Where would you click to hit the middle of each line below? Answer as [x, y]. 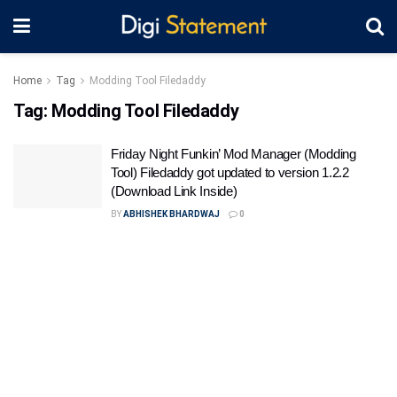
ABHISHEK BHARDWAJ [171, 214]
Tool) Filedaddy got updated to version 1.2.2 [230, 172]
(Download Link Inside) [174, 191]
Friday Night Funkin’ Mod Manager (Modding [234, 154]
